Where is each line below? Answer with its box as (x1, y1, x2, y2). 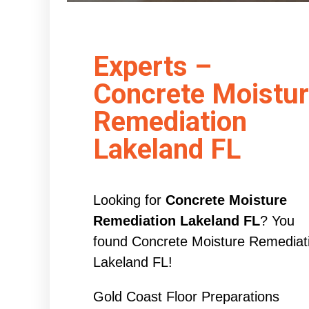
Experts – (92, 50, 212, 83)
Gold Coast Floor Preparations (92, 289, 279, 305)
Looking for (92, 192, 166, 208)
